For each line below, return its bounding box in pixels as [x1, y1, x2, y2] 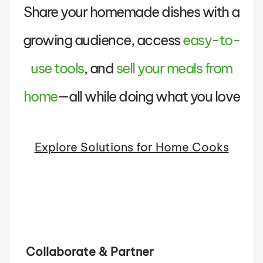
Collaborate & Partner [26, 244, 154, 259]
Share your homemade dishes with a [23, 3, 240, 21]
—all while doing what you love [57, 87, 240, 105]
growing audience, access [22, 31, 180, 49]
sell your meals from [116, 59, 232, 77]
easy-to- [183, 31, 241, 49]
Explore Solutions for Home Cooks [34, 140, 229, 154]
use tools [31, 59, 84, 77]
